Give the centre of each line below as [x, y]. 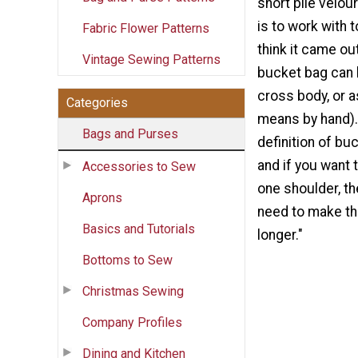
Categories [97, 102]
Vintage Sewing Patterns [151, 59]
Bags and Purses [130, 133]
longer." [280, 235]
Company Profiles [132, 322]
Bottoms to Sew [127, 260]
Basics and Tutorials [139, 229]
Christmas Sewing [133, 291]
